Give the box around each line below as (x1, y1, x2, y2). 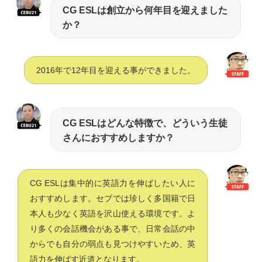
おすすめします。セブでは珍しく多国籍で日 (29, 193, 196, 203)
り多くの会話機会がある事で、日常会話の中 (29, 223, 196, 233)
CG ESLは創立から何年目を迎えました (62, 5, 227, 15)
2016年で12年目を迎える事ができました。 (36, 65, 196, 75)
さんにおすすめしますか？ (62, 132, 174, 143)
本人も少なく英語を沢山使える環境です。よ (29, 208, 196, 218)
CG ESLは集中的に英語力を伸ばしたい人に (29, 178, 196, 188)
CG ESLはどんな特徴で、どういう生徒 (62, 118, 227, 128)
